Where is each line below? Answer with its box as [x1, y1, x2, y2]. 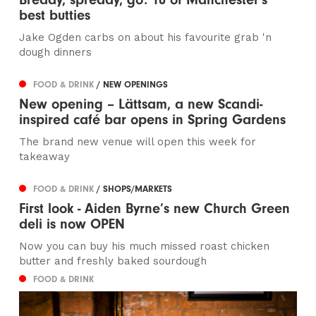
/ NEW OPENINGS [97, 79, 169, 90]
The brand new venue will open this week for [19, 135, 257, 149]
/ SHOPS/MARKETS [97, 183, 173, 195]
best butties [19, 7, 91, 24]
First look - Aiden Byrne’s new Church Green [19, 200, 291, 217]
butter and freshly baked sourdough [19, 255, 207, 268]
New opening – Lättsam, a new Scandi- [19, 96, 263, 113]
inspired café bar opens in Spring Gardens [19, 111, 286, 128]
